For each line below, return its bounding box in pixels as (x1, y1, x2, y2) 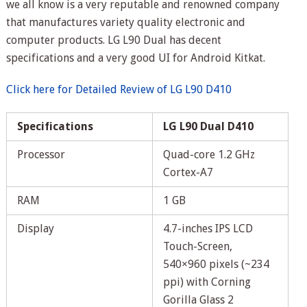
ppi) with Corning (162, 275, 251, 289)
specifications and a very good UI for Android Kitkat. (5, 51, 265, 65)
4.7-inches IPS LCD (162, 222, 253, 236)
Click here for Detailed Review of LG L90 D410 (5, 83, 232, 97)
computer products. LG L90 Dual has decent (5, 34, 221, 47)
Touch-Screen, (162, 240, 232, 254)
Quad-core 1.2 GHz (162, 148, 255, 162)
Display (16, 222, 54, 236)
